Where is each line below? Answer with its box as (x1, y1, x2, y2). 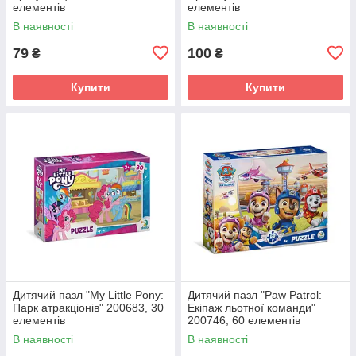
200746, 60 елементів (188, 313, 300, 327)
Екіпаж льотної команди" (188, 300, 315, 314)
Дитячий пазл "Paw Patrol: (188, 288, 322, 301)
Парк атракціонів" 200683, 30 (13, 300, 164, 314)
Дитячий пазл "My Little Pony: (13, 288, 164, 301)
